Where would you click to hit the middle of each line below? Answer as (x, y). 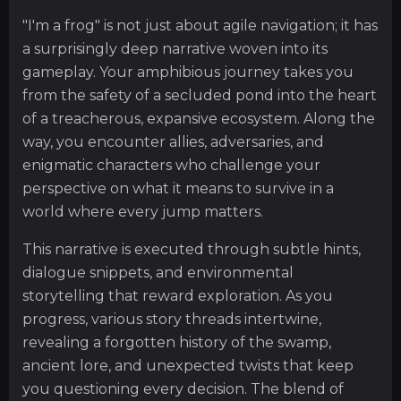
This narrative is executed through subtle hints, (192, 250)
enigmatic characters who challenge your (171, 166)
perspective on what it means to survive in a (178, 189)
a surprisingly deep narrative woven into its (175, 49)
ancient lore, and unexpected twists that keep (188, 366)
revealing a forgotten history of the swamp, (177, 343)
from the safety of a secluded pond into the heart (200, 96)
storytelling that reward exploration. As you (178, 296)
